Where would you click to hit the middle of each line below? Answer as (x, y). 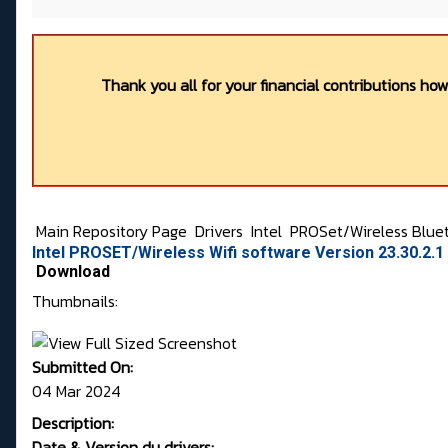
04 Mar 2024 (76, 391)
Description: (73, 423)
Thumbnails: (75, 301)
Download (73, 272)
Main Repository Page (109, 231)
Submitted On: (82, 367)
